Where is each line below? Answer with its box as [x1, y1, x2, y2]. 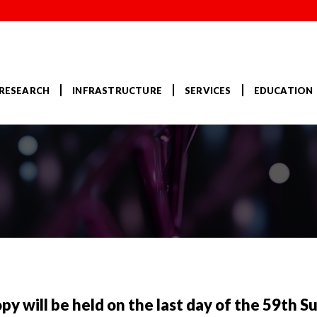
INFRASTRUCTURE [72, 85, 162, 97]
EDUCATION [253, 85, 313, 97]
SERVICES [184, 85, 231, 97]
